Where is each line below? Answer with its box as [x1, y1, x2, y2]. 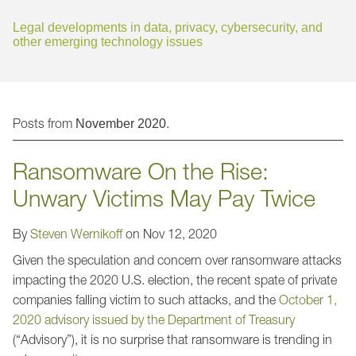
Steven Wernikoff [30, 226, 122, 241]
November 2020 [75, 117, 166, 131]
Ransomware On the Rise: [13, 157, 269, 184]
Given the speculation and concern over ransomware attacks [13, 252, 342, 267]
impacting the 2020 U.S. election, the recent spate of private [13, 272, 337, 287]
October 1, [279, 292, 337, 307]
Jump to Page [243, 6, 319, 21]
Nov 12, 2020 [143, 226, 217, 241]
